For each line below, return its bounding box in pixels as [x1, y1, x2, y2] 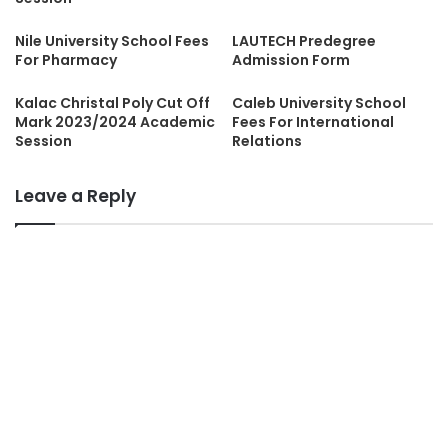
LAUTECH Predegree [232, 30, 376, 51]
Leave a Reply [15, 183, 136, 208]
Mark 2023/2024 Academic [15, 111, 215, 132]
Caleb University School [232, 92, 406, 113]
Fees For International [232, 111, 394, 132]
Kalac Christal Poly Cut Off [15, 92, 210, 113]
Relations [232, 130, 302, 151]
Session [15, 130, 72, 151]
